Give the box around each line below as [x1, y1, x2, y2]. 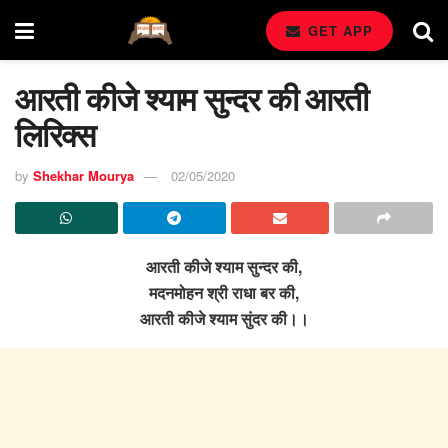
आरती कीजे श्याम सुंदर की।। [139, 306, 309, 330]
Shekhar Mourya [33, 165, 134, 185]
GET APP [303, 21, 373, 40]
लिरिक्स [15, 111, 95, 157]
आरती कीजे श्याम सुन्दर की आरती [15, 75, 369, 121]
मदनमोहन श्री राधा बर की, [149, 280, 299, 304]
